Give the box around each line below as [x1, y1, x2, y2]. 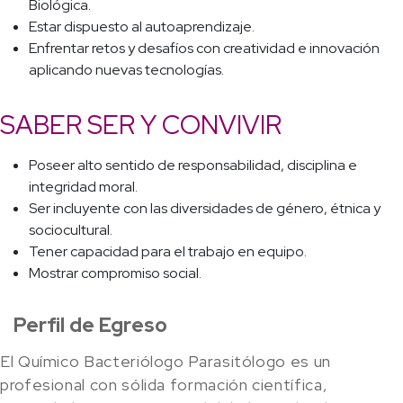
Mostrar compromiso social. [29, 264, 201, 283]
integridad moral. [29, 177, 138, 197]
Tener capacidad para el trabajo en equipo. [29, 242, 307, 262]
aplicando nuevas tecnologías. [29, 60, 224, 80]
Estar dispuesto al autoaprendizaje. [29, 17, 255, 37]
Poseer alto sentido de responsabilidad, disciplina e [29, 156, 357, 175]
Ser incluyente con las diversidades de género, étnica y [29, 199, 381, 219]
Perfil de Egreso [13, 311, 167, 339]
